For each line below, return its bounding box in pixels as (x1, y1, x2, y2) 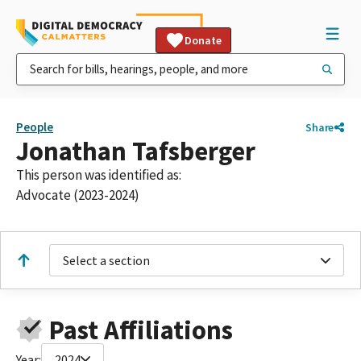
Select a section (63, 252, 150, 268)
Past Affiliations (48, 313, 233, 346)
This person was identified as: (16, 166, 181, 184)
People (16, 119, 53, 135)
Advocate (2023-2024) (16, 186, 139, 204)
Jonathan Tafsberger (16, 135, 255, 168)
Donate (185, 33, 222, 48)
